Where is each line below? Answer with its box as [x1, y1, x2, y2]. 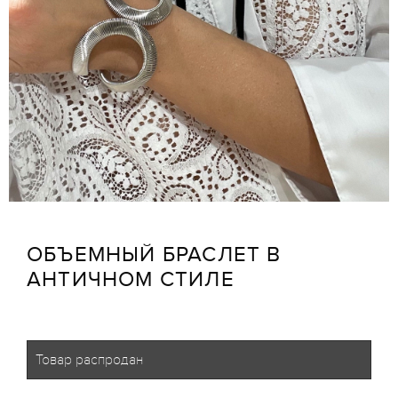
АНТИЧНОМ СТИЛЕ [27, 267, 235, 292]
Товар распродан [36, 352, 143, 368]
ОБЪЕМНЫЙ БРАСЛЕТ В [27, 242, 282, 267]
